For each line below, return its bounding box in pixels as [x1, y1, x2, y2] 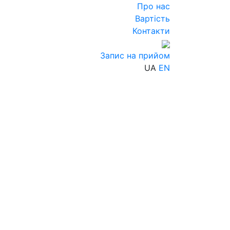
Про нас [137, 1, 170, 11]
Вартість [135, 13, 170, 24]
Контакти [132, 26, 170, 36]
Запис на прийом [100, 50, 170, 61]
